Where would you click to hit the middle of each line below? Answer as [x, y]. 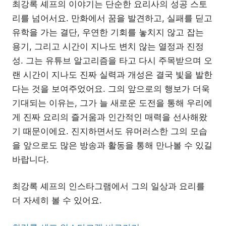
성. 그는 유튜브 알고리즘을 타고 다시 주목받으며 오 [112, 60]
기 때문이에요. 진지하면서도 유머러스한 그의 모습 [110, 131]
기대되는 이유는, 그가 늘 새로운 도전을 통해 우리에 [112, 103]
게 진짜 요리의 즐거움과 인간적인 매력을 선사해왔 [110, 117]
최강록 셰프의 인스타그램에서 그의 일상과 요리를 [108, 186]
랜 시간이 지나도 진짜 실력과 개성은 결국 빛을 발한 [112, 74]
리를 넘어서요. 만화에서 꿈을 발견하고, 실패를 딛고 [112, 18]
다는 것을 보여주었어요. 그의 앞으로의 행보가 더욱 [111, 89]
